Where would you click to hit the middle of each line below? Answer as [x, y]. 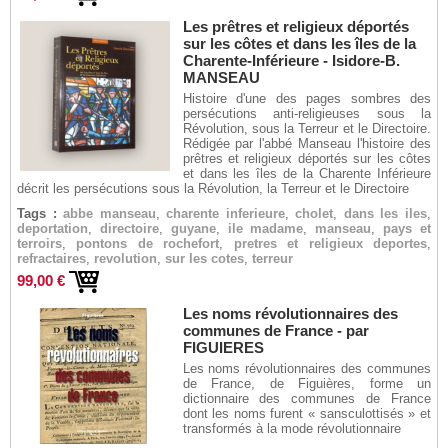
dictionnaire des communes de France [306, 398]
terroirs [39, 243]
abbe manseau [109, 213]
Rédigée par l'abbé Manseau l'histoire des [306, 143]
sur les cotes [204, 258]
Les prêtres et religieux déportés [295, 26]
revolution [125, 258]
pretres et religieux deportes [330, 243]
